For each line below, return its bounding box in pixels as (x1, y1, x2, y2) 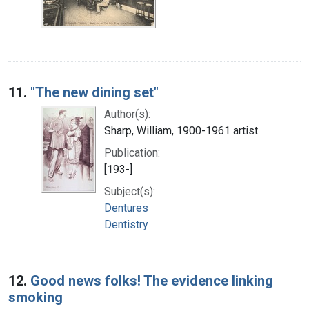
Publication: (104, 146, 160, 159)
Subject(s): (104, 184, 155, 198)
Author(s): (104, 107, 150, 121)
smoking (8, 288, 63, 306)
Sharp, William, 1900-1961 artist (104, 123, 258, 137)
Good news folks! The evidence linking (30, 272, 273, 289)
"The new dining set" (30, 83, 159, 101)
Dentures (104, 201, 148, 215)
